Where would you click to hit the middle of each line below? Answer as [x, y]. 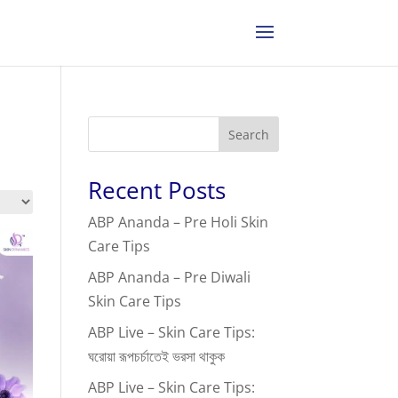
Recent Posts [156, 190]
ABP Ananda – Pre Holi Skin [178, 222]
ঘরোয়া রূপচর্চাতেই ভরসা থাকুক [156, 356]
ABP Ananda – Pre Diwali [169, 277]
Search [248, 134]
